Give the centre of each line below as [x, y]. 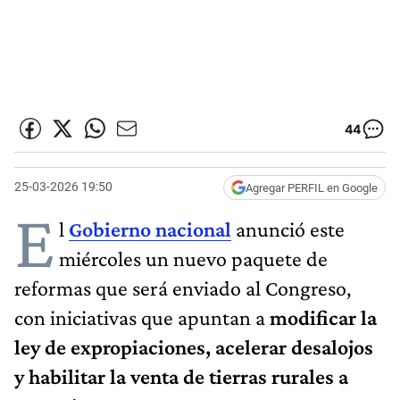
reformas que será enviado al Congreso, [183, 287]
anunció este [288, 229]
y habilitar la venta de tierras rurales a [181, 376]
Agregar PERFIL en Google [312, 187]
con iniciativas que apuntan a [142, 317]
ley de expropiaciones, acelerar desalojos [194, 346]
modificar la [323, 317]
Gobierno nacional [150, 229]
